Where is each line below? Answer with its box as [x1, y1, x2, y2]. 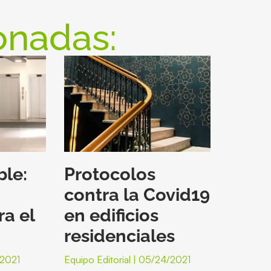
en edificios [64, 205, 159, 226]
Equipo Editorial [64, 253, 134, 266]
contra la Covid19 [64, 184, 211, 206]
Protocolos [64, 164, 156, 185]
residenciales [64, 226, 175, 247]
